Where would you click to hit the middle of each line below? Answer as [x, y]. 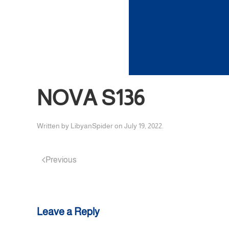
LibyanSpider [92, 125]
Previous [61, 159]
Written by [54, 125]
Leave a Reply [68, 211]
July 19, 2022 [143, 125]
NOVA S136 [91, 98]
